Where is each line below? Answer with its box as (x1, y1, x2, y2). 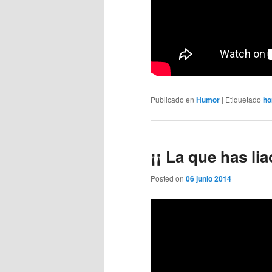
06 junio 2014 (186, 172, 231, 184)
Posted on (151, 172, 186, 183)
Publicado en (151, 94, 194, 105)
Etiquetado (225, 94, 261, 105)
